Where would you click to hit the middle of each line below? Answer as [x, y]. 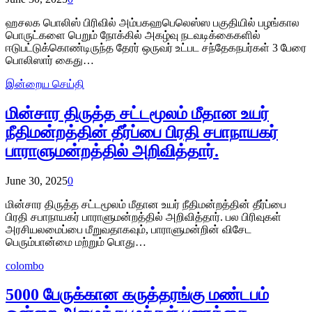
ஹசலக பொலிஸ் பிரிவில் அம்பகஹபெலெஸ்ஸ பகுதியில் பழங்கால [153, 22]
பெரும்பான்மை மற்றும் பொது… [76, 242]
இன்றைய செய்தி [45, 84]
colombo [25, 265]
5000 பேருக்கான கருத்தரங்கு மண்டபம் [137, 295]
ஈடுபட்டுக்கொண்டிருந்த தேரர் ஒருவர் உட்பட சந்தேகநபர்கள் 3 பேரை [156, 47]
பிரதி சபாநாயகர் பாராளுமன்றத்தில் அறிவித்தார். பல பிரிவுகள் [143, 217]
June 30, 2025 [37, 180]
